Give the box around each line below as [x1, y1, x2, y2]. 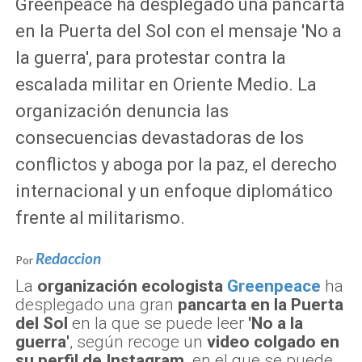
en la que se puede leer [68, 313, 248, 333]
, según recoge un [69, 331, 207, 351]
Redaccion [36, 248, 101, 267]
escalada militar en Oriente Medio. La [15, 74, 317, 95]
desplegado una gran [15, 294, 178, 314]
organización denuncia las [15, 100, 229, 121]
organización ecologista [37, 276, 227, 296]
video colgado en [207, 331, 339, 351]
